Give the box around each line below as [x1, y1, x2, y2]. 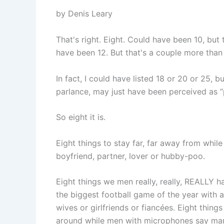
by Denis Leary [56, 8, 112, 19]
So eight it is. [56, 112, 105, 122]
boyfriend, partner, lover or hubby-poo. [56, 150, 205, 161]
